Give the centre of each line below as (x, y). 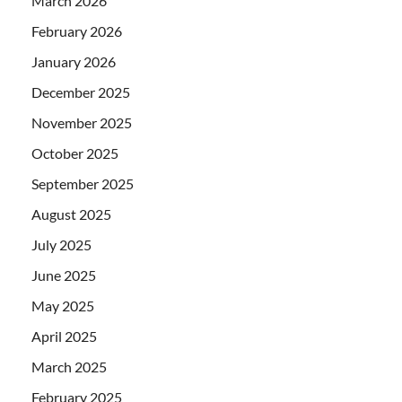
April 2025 (64, 336)
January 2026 (74, 61)
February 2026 (77, 31)
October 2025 (75, 153)
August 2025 (71, 214)
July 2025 (61, 244)
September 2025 (83, 183)
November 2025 (82, 122)
